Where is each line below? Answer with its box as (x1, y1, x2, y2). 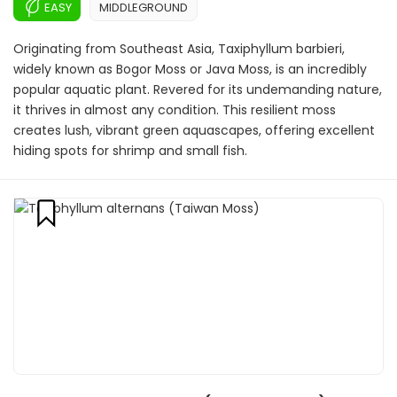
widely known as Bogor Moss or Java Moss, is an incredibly (13, 60, 367, 78)
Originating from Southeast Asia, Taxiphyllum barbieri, (13, 40, 345, 58)
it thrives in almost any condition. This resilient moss (13, 101, 336, 119)
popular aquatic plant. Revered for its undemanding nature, (13, 81, 382, 98)
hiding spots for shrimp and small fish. (13, 142, 247, 160)
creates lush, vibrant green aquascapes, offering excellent (13, 121, 375, 139)
